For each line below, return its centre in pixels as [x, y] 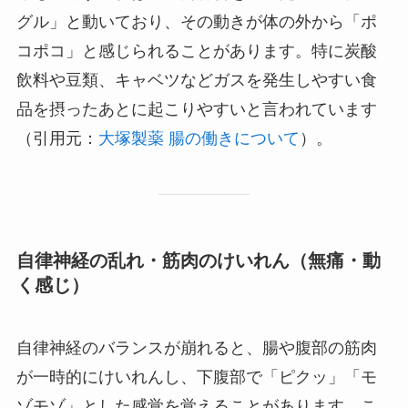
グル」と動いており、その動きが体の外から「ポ [196, 22]
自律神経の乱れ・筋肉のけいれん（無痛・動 [198, 261]
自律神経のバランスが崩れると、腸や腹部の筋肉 [196, 348]
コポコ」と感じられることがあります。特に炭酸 [196, 51]
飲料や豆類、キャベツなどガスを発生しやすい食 [196, 81]
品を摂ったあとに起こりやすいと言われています [196, 110]
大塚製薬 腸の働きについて [199, 139]
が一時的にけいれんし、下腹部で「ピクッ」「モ [196, 377]
